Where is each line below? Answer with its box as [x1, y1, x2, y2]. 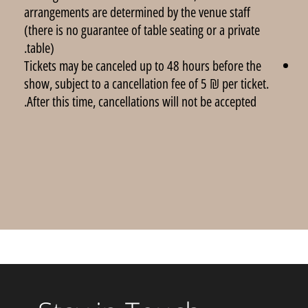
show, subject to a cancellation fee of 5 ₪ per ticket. [24, 74, 269, 93]
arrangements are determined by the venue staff [24, 3, 250, 21]
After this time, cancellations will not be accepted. [27, 92, 256, 111]
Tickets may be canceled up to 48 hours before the [24, 56, 261, 75]
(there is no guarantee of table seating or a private [24, 21, 260, 39]
